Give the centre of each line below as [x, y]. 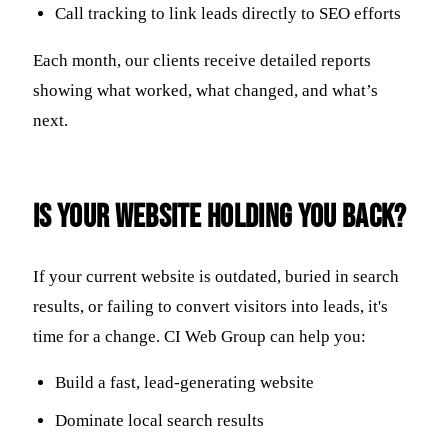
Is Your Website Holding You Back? [220, 218]
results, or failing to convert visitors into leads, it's [210, 306]
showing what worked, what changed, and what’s [205, 91]
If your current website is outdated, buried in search [216, 276]
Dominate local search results [160, 420]
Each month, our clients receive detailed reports [202, 61]
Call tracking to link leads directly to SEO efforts [228, 14]
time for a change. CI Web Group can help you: [199, 336]
